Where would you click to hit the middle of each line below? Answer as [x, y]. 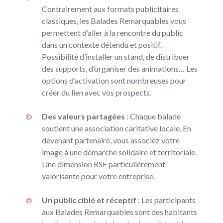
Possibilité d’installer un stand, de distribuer [115, 57]
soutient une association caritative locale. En [116, 128]
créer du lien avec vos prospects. [96, 93]
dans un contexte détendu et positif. [102, 45]
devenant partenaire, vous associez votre [111, 140]
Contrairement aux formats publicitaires [110, 9]
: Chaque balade [153, 116]
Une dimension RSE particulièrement [103, 164]
